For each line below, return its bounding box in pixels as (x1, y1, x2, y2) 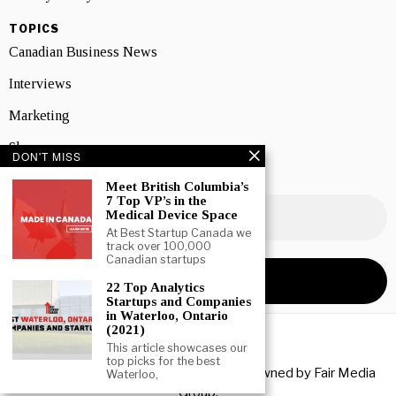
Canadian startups (106, 253, 206, 266)
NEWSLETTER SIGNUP (9, 174, 157, 188)
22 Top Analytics (106, 280, 204, 294)
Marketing (9, 107, 70, 123)
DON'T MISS (12, 148, 81, 164)
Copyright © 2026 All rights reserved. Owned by (20, 364, 314, 381)
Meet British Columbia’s (106, 179, 248, 194)
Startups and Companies (106, 294, 251, 308)
